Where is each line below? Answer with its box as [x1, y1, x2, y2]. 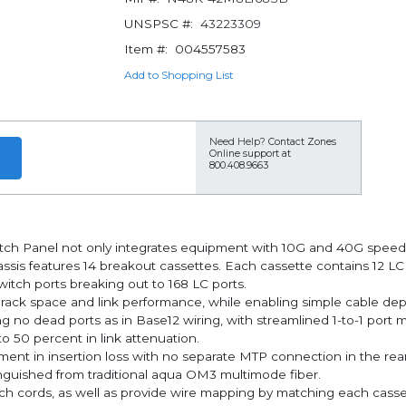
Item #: [123, 42, 168, 56]
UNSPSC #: [123, 16, 193, 31]
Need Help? [209, 136, 266, 148]
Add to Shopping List [123, 68, 234, 82]
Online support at [209, 148, 291, 159]
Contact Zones [268, 136, 336, 148]
